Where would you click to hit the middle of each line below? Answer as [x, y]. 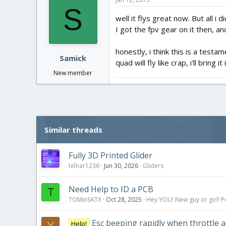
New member [73, 73]
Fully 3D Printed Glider [110, 155]
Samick [73, 58]
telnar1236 [84, 166]
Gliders [153, 166]
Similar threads [73, 130]
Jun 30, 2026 [121, 166]
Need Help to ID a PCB [111, 189]
